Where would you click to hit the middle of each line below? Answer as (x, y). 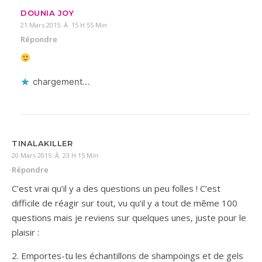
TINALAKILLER (42, 143)
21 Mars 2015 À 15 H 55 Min (64, 25)
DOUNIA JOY (47, 13)
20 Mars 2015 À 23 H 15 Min (55, 155)
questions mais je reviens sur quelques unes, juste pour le (129, 217)
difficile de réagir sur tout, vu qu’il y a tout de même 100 (125, 203)
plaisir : (25, 232)
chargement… (61, 81)
